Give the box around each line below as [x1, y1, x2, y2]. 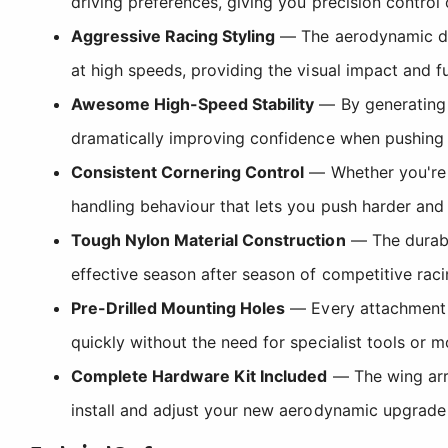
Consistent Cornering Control [71, 161, 305, 182]
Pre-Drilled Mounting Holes [71, 297, 286, 318]
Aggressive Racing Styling [71, 25, 276, 46]
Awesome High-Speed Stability [71, 93, 315, 114]
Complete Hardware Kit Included [71, 365, 328, 386]
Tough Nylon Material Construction [71, 229, 346, 250]
